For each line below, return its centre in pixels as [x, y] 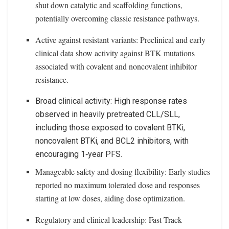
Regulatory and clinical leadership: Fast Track [109, 220]
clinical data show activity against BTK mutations [115, 53]
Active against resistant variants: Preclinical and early [121, 40]
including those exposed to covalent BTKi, [110, 128]
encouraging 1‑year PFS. [79, 154]
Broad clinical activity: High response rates [111, 101]
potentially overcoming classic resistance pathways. [118, 18]
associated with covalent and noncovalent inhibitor [116, 66]
